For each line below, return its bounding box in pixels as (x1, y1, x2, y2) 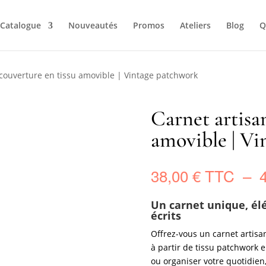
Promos (132, 20, 164, 31)
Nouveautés (68, 20, 118, 31)
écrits (150, 208, 181, 223)
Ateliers (179, 20, 211, 31)
